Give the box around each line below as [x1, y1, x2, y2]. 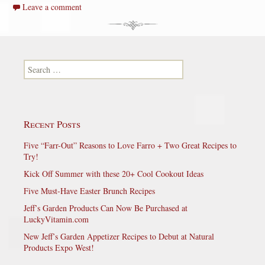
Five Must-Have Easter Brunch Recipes [24, 185, 155, 196]
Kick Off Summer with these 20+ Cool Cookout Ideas [24, 167, 203, 179]
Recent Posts [24, 117, 80, 131]
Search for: [24, 59, 60, 71]
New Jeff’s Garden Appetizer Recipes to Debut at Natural [24, 230, 214, 242]
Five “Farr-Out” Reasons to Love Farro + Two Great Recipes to [24, 139, 237, 151]
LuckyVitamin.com [24, 213, 89, 225]
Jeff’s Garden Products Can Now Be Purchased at [24, 202, 188, 214]
